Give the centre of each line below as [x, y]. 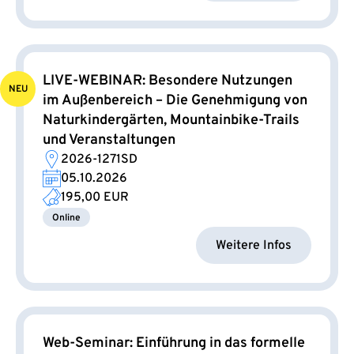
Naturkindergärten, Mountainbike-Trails [171, 121]
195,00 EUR [95, 198]
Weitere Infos [254, 245]
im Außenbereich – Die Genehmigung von [175, 101]
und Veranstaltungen [109, 141]
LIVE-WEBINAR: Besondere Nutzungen [168, 81]
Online [66, 218]
